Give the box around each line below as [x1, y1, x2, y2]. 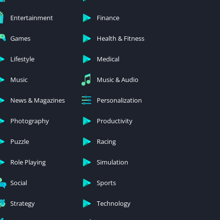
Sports [97, 178, 116, 188]
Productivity [97, 116, 133, 126]
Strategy [10, 199, 35, 208]
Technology [97, 199, 131, 208]
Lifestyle [10, 55, 34, 64]
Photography [10, 116, 49, 126]
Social [10, 178, 27, 188]
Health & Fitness [97, 34, 144, 43]
